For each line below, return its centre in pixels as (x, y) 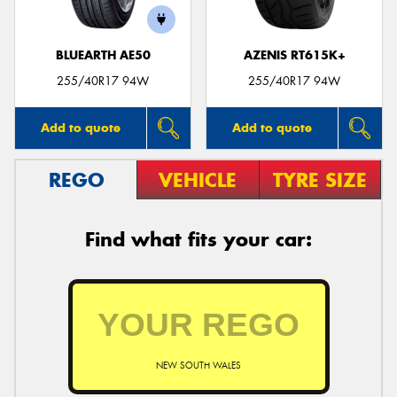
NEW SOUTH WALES (198, 365)
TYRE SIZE (319, 179)
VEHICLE (198, 179)
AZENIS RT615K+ (294, 56)
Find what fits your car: (198, 239)
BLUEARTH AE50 (103, 56)
